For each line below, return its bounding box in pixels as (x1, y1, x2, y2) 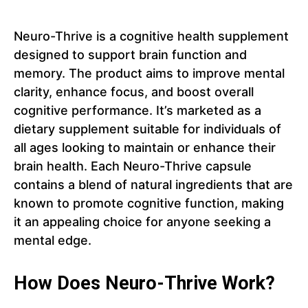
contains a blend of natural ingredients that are (14, 177, 293, 192)
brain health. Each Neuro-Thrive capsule (14, 159, 252, 174)
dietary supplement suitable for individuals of (14, 122, 281, 137)
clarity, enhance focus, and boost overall (14, 85, 254, 100)
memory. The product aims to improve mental (14, 66, 285, 81)
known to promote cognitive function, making (14, 196, 284, 211)
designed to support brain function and (14, 47, 247, 63)
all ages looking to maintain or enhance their (14, 140, 276, 155)
